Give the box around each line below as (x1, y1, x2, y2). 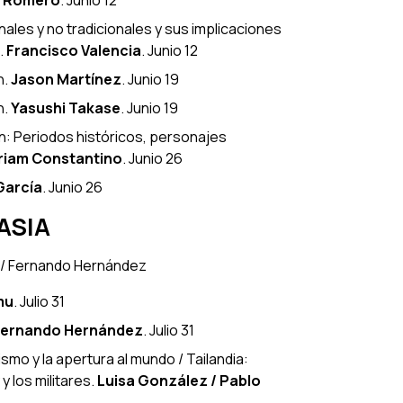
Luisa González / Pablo (97, 370, 261, 390)
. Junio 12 (141, 40, 198, 60)
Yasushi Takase (11, 97, 121, 118)
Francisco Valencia (6, 40, 141, 60)
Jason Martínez (11, 68, 121, 89)
